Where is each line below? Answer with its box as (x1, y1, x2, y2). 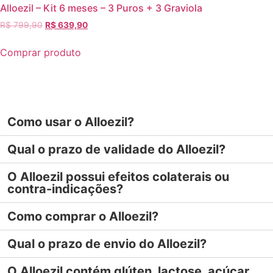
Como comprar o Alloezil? (7, 209, 158, 224)
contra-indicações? (7, 182, 123, 197)
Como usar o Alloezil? (7, 115, 134, 130)
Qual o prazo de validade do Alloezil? (7, 142, 225, 157)
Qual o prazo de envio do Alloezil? (7, 236, 207, 252)
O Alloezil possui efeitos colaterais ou (7, 169, 229, 185)
